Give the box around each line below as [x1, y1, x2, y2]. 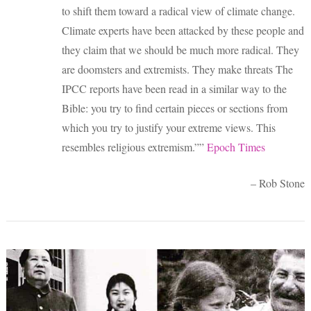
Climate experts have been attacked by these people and [62, 22, 304, 37]
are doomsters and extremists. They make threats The [62, 61, 293, 76]
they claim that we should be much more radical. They [62, 42, 299, 57]
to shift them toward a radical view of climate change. [62, 3, 295, 18]
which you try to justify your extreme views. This [62, 119, 276, 135]
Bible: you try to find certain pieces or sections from [62, 100, 287, 115]
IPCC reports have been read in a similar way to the [62, 81, 287, 96]
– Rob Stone [251, 175, 305, 190]
